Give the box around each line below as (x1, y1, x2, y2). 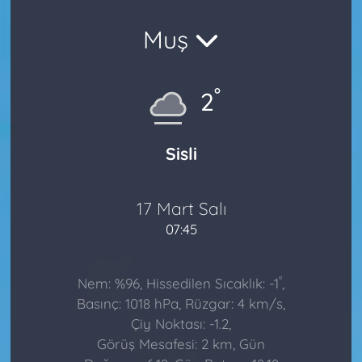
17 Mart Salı (136, 197, 226, 219)
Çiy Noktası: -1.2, (131, 315, 231, 333)
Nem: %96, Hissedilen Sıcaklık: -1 (78, 275, 279, 293)
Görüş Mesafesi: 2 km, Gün (97, 335, 265, 353)
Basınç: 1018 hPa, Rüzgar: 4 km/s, (77, 295, 285, 313)
